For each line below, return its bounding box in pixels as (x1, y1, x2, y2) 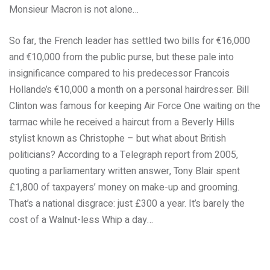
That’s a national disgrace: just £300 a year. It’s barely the (9, 196, 245, 211)
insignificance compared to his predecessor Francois (9, 66, 230, 81)
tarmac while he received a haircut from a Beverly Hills (9, 115, 234, 130)
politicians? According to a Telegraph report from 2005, (9, 148, 238, 162)
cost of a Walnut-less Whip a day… (9, 213, 153, 227)
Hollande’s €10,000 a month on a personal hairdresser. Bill (9, 83, 249, 97)
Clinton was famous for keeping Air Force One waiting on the (9, 99, 260, 113)
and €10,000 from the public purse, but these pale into (9, 50, 234, 64)
